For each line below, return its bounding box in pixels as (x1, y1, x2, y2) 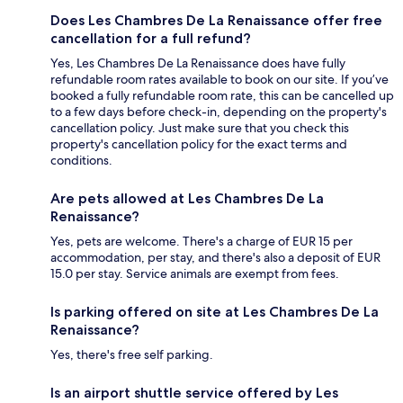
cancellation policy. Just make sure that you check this (50, 120, 349, 137)
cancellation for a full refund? (50, 30, 251, 48)
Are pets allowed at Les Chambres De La (50, 190, 324, 208)
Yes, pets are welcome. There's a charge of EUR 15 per (50, 233, 353, 250)
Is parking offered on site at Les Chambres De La (50, 303, 379, 321)
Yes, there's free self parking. (50, 346, 213, 363)
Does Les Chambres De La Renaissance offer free (50, 12, 382, 30)
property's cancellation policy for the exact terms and (50, 136, 347, 153)
